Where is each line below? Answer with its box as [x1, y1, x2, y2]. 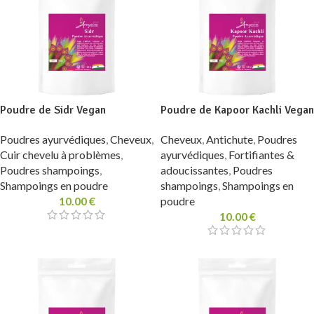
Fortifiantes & [228, 148, 294, 161]
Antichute [206, 132, 253, 146]
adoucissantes [161, 163, 228, 177]
